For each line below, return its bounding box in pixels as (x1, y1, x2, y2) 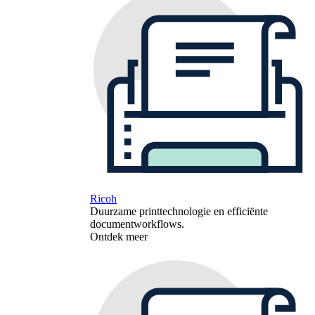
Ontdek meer (90, 230, 148, 243)
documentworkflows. (90, 217, 184, 230)
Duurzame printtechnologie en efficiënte (90, 205, 268, 217)
